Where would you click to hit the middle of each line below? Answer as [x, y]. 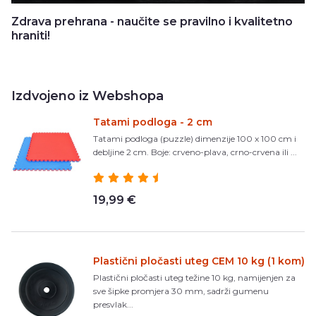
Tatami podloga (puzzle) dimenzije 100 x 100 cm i [195, 138]
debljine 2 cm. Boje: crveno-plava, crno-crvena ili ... [195, 152]
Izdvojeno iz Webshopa [87, 96]
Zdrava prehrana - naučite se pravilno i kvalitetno [152, 21]
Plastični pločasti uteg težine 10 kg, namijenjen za [194, 277]
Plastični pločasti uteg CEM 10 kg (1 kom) [199, 261]
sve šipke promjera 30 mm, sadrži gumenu [181, 291]
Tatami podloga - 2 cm [153, 122]
